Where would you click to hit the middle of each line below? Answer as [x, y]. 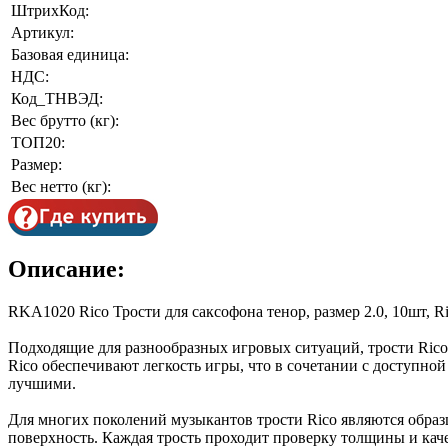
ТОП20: [38, 142]
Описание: [66, 268]
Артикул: [42, 32]
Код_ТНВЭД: [57, 98]
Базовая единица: [70, 54]
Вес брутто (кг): [65, 120]
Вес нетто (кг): [61, 186]
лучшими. [42, 383]
